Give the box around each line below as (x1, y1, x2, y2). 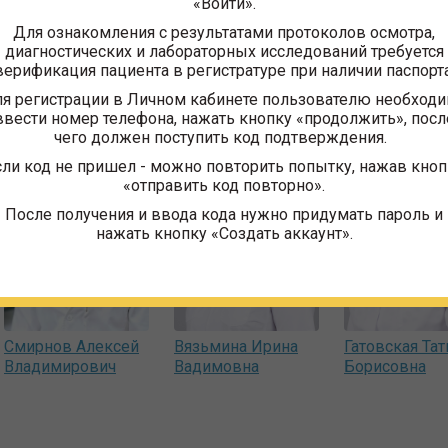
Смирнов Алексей (4, 337, 139, 357)
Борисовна (344, 357, 426, 377)
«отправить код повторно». (123, 175, 325, 195)
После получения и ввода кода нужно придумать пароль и (5, 204, 443, 224)
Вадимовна (174, 357, 259, 377)
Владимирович (4, 357, 116, 377)
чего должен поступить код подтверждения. (53, 127, 395, 147)
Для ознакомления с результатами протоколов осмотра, (13, 22, 435, 42)
